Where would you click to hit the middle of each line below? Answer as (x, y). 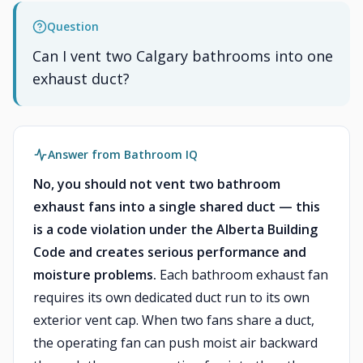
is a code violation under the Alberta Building (175, 229)
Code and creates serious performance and (170, 252)
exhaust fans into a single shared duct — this (177, 207)
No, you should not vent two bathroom (157, 184)
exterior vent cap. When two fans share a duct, (174, 320)
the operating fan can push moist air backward (175, 343)
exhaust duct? (81, 79)
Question (73, 26)
